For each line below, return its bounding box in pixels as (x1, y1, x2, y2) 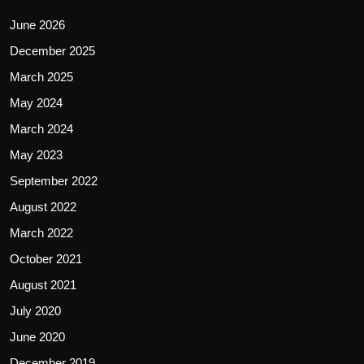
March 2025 (10, 70, 73, 84)
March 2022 (10, 226, 73, 240)
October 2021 (10, 252, 82, 266)
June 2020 (10, 330, 65, 344)
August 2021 (10, 278, 76, 292)
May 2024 (10, 96, 63, 110)
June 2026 (10, 18, 65, 32)
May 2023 (10, 148, 63, 162)
